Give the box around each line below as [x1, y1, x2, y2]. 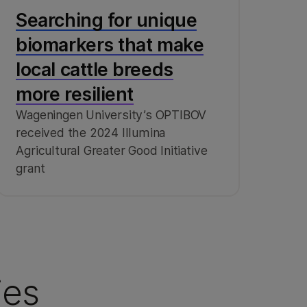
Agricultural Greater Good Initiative [16, 143, 208, 158]
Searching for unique [16, 8, 197, 31]
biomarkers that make [16, 33, 204, 56]
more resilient [16, 82, 134, 105]
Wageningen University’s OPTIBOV [16, 107, 207, 122]
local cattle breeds [16, 58, 173, 80]
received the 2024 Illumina [16, 125, 166, 140]
